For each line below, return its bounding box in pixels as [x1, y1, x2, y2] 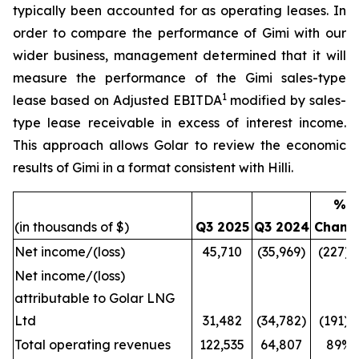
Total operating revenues [14, 337, 171, 353]
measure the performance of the [13, 70, 245, 86]
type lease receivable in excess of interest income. [13, 115, 346, 131]
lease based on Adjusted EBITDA [13, 92, 222, 108]
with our [288, 25, 346, 41]
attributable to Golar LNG [14, 290, 175, 306]
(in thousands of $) [14, 219, 129, 235]
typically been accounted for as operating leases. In [13, 2, 346, 18]
